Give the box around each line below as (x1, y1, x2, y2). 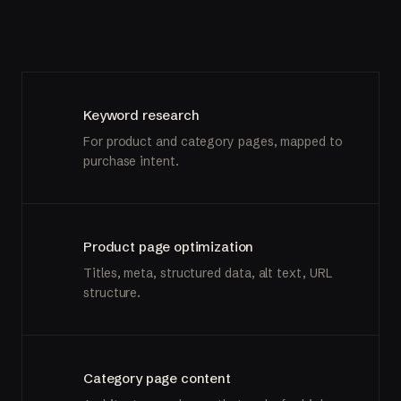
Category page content (83, 369, 231, 387)
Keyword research (83, 106, 199, 124)
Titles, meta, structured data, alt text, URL (83, 264, 332, 281)
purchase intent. (83, 152, 179, 169)
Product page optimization (83, 237, 254, 255)
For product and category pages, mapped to (83, 132, 343, 149)
